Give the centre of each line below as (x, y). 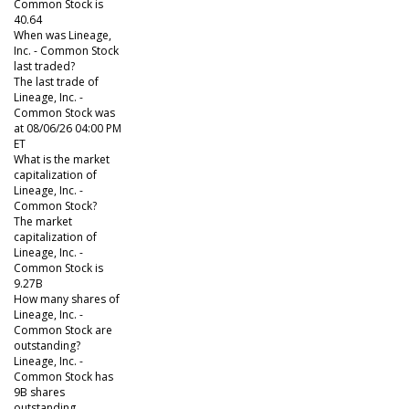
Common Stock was (64, 112)
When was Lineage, (63, 35)
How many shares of (67, 299)
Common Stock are (63, 330)
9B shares (39, 392)
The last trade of (56, 81)
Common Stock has (63, 376)
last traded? (44, 66)
